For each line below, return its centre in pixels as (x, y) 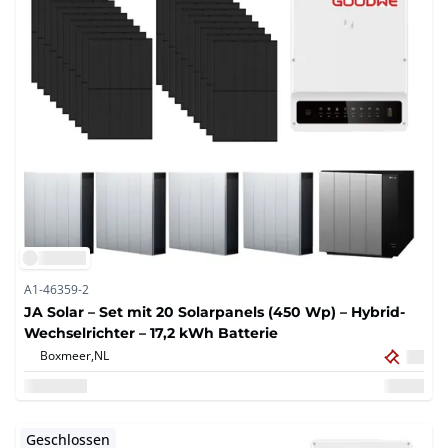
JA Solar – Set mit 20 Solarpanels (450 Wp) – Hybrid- (214, 312)
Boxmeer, (67, 355)
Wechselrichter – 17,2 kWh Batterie (151, 333)
